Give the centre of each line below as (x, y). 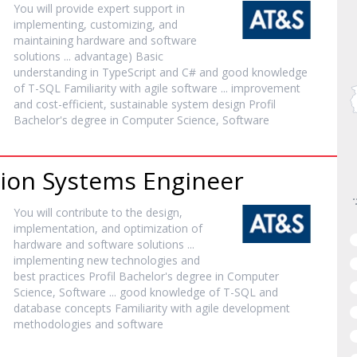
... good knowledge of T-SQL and (192, 292)
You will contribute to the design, (98, 212)
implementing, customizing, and (96, 24)
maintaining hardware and (82, 40)
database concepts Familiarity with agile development (152, 308)
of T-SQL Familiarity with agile (93, 88)
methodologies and (66, 324)
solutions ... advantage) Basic (89, 56)
